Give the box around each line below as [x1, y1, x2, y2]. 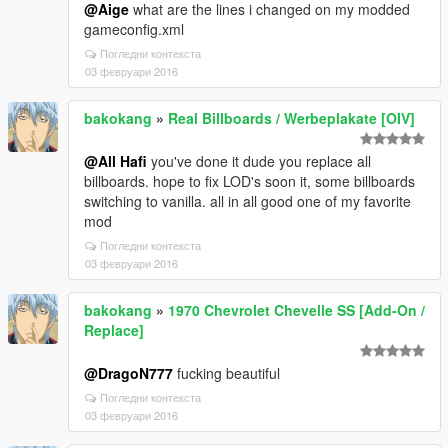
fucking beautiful [173, 363, 280, 383]
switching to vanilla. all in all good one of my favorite [84, 191, 411, 211]
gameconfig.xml [84, 19, 184, 39]
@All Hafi [84, 151, 147, 171]
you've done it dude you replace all [147, 151, 371, 171]
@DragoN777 [84, 363, 173, 383]
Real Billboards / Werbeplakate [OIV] [168, 108, 415, 128]
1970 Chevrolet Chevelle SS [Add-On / [168, 300, 425, 320]
